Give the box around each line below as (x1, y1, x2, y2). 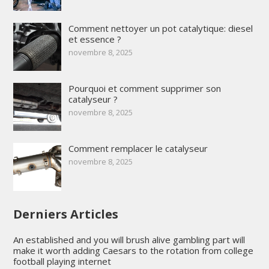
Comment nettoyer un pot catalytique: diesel (68, 22, 253, 35)
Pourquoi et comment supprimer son (68, 82, 221, 95)
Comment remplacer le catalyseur (68, 142, 208, 155)
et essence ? (68, 33, 121, 46)
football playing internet (13, 255, 111, 268)
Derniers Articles (13, 206, 118, 223)
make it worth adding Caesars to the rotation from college (13, 244, 253, 257)
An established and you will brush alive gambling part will (13, 234, 245, 246)
